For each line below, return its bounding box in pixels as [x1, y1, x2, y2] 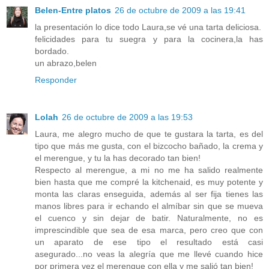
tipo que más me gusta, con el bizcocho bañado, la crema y [35, 141, 263, 151]
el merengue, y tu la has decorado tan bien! [35, 153, 201, 163]
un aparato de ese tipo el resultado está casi [35, 237, 263, 247]
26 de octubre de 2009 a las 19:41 [115, 5, 246, 15]
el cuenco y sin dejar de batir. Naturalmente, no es [35, 213, 263, 223]
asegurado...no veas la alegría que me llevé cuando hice [35, 249, 263, 259]
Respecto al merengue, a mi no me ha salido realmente [35, 165, 263, 175]
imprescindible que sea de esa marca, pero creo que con [35, 225, 263, 235]
